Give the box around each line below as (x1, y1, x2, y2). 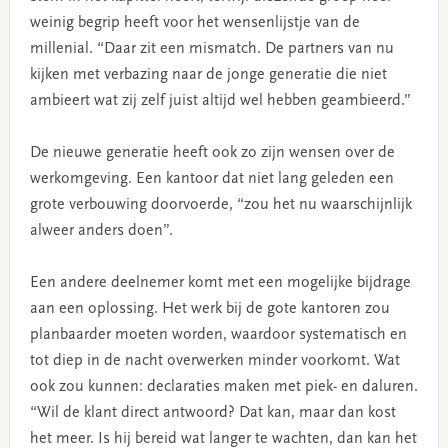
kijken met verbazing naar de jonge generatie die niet (29, 66, 387, 83)
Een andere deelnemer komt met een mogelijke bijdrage (29, 274, 411, 291)
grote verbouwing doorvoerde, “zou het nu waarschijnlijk (29, 196, 412, 213)
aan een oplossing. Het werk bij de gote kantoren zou (29, 300, 390, 317)
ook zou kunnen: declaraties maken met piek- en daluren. (29, 378, 418, 395)
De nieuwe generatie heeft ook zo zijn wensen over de (29, 144, 395, 161)
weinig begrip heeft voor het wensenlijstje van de (29, 14, 360, 31)
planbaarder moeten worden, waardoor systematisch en (29, 326, 407, 343)
